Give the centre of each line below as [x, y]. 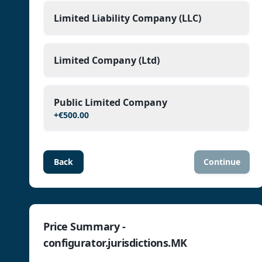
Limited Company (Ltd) [107, 60]
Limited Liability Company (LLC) [127, 18]
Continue [222, 162]
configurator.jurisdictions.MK [115, 243]
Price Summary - [85, 226]
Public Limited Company [111, 102]
